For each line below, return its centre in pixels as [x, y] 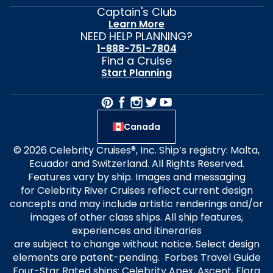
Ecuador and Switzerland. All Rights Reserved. [136, 164]
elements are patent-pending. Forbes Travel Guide [136, 257]
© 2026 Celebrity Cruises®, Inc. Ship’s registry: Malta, [136, 150]
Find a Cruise [136, 61]
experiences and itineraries [136, 231]
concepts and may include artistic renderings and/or [136, 204]
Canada [142, 126]
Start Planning [136, 73]
